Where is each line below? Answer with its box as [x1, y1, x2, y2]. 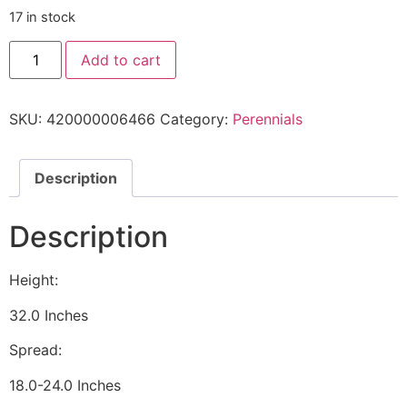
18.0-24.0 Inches [9, 375, 121, 394]
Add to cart [81, 50, 162, 69]
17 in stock [9, 9, 75, 26]
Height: [9, 271, 58, 290]
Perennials [233, 109, 303, 128]
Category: [160, 109, 233, 128]
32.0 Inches [9, 305, 88, 324]
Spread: [9, 341, 62, 360]
